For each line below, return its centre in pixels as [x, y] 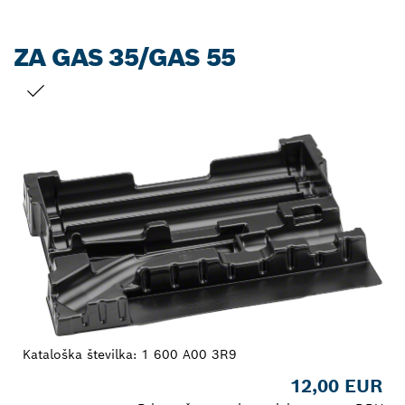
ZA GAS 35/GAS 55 [125, 57]
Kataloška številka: [82, 354]
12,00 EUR [336, 386]
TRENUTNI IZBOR [78, 116]
